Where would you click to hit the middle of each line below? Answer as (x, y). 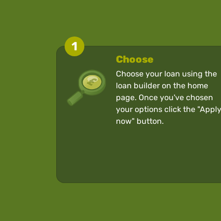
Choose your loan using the (166, 74)
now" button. (140, 121)
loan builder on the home (162, 85)
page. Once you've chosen (164, 97)
